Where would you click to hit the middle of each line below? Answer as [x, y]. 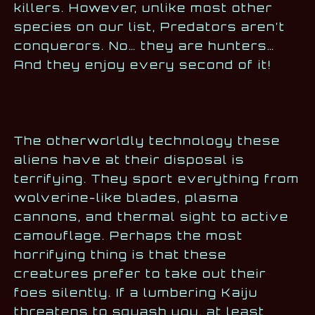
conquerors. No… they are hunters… [144, 46]
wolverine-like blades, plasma [127, 198]
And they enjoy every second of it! [143, 65]
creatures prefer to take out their [140, 274]
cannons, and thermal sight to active [152, 217]
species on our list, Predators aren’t [150, 27]
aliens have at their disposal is [129, 160]
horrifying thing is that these [121, 255]
